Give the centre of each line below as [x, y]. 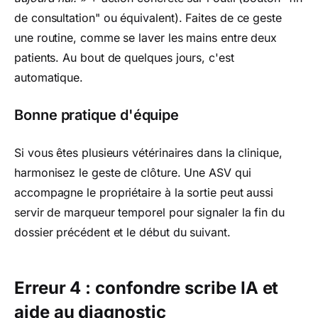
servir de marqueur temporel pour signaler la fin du [149, 212]
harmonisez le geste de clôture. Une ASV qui [133, 172]
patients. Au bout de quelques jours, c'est [124, 57]
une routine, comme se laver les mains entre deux [146, 38]
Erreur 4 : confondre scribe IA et [147, 288]
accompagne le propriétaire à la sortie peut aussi [144, 192]
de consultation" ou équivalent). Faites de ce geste [148, 18]
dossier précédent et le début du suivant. [122, 232]
